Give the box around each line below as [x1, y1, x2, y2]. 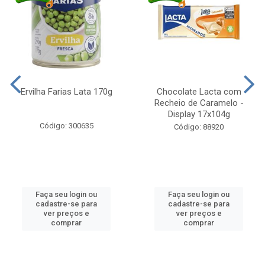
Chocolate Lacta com [156, 86, 241, 98]
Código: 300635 [39, 121, 93, 131]
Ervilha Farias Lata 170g [20, 86, 112, 98]
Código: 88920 [174, 122, 224, 132]
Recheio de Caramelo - [154, 98, 244, 109]
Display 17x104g [167, 109, 230, 120]
